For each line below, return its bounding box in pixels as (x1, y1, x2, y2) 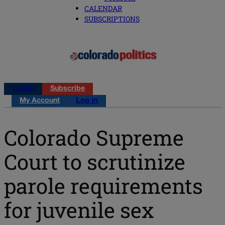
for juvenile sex (4, 195, 154, 223)
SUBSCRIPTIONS (84, 14, 140, 24)
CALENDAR (84, 4, 122, 14)
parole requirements (4, 171, 203, 199)
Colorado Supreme (4, 123, 184, 151)
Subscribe (50, 85, 85, 92)
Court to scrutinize (4, 147, 185, 175)
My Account (20, 97, 60, 104)
